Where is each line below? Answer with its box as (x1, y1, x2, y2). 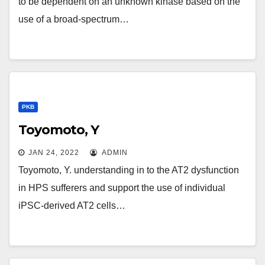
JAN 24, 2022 (28, 148, 79, 157)
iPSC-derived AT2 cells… (18, 201, 125, 211)
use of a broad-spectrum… (18, 14, 129, 24)
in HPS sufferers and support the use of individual (18, 183, 225, 193)
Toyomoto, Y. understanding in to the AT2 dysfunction (18, 165, 239, 175)
